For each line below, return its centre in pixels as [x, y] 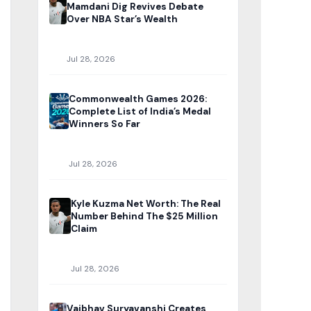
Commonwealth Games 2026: [138, 99]
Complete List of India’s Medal [140, 112]
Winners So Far [105, 124]
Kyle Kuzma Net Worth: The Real [145, 204]
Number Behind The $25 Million [144, 217]
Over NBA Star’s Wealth [123, 19]
